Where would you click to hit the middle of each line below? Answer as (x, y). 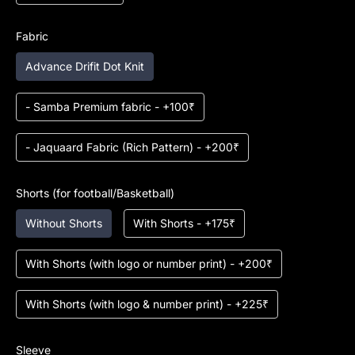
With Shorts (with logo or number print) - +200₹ (149, 263)
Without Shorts (64, 223)
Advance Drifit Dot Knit (85, 66)
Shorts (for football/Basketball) (95, 193)
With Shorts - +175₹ (184, 223)
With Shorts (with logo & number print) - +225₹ (147, 303)
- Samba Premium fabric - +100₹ (110, 106)
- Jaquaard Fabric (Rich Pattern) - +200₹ (132, 147)
